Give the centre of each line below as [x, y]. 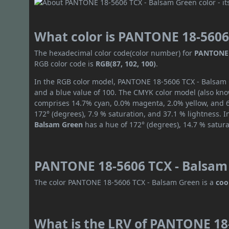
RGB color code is [65, 64]
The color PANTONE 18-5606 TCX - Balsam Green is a [125, 182]
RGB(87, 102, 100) [126, 64]
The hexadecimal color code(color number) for [114, 53]
